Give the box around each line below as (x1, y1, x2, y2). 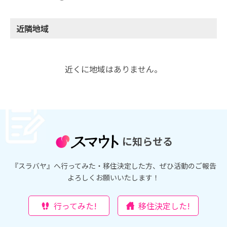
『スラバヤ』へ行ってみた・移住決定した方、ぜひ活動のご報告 (11, 161, 216, 171)
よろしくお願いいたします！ (67, 172, 160, 183)
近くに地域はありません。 (65, 62, 162, 75)
